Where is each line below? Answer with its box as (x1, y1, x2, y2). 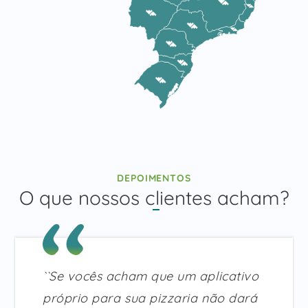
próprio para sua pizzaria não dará (43, 289, 258, 306)
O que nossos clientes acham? (19, 185, 289, 210)
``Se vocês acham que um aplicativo (43, 267, 259, 284)
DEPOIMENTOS (117, 172, 191, 185)
